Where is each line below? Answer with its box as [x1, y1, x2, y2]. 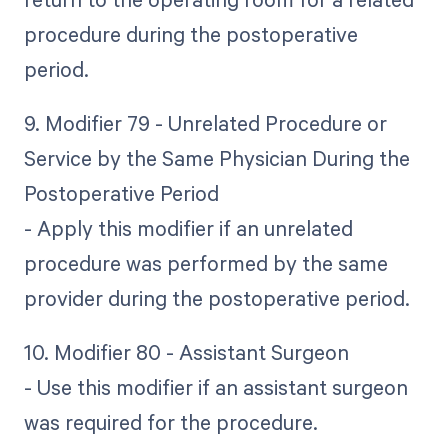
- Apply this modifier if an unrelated [23, 213, 353, 242]
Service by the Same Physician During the [23, 143, 410, 172]
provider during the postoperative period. [23, 283, 410, 312]
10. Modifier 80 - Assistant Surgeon [23, 337, 349, 366]
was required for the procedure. [23, 407, 318, 436]
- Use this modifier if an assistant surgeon [23, 372, 408, 401]
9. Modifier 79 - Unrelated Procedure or [23, 108, 387, 137]
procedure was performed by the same [23, 248, 388, 277]
